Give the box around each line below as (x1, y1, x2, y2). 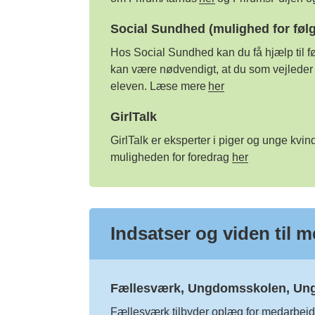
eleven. (110, 80, 147, 92)
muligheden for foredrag (110, 151, 229, 163)
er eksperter (148, 134, 213, 146)
